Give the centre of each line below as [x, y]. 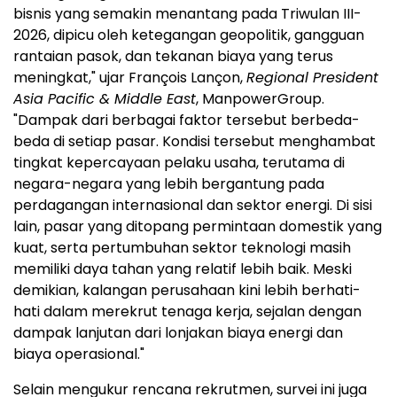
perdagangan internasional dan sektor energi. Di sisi [193, 205]
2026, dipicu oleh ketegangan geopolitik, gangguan [189, 35]
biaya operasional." [79, 354]
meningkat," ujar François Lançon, [130, 77]
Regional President [312, 77]
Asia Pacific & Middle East [105, 98]
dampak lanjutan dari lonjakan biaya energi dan [178, 332]
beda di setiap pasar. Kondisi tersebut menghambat [195, 141]
